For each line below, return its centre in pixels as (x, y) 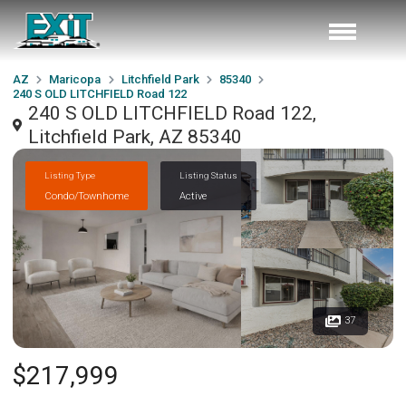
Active (193, 196)
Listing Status (208, 175)
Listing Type (70, 175)
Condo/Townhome (87, 196)
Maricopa (75, 79)
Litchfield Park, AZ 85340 (135, 137)
